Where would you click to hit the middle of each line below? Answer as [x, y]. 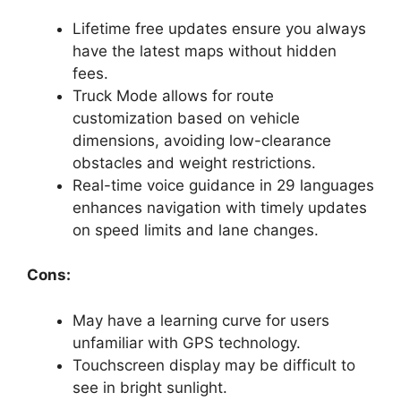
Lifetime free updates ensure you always [219, 28]
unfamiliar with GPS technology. [187, 342]
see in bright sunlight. [150, 387]
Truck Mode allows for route [173, 95]
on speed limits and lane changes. [196, 230]
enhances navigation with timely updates [220, 207]
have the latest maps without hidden [205, 51]
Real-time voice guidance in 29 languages [223, 185]
